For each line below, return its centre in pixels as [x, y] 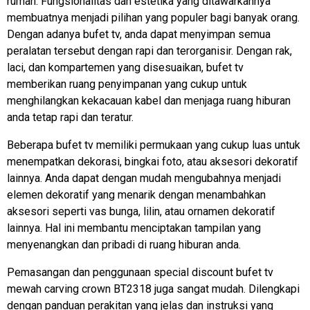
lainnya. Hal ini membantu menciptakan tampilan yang [134, 228]
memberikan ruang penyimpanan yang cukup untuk [127, 84]
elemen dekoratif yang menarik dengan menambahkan [136, 194]
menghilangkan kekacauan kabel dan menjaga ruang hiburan [149, 100]
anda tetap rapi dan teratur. [70, 117]
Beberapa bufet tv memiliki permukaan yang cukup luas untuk [154, 145]
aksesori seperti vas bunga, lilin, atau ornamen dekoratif [141, 211]
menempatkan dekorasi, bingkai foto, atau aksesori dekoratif [153, 161]
